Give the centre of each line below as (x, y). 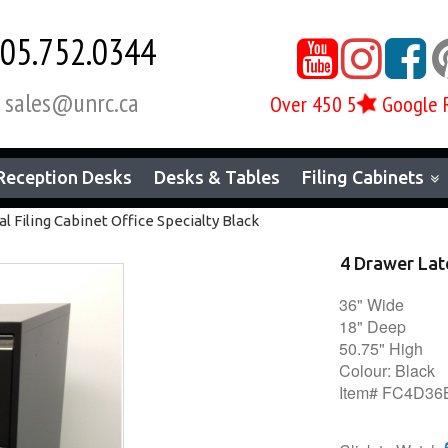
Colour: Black (387, 370)
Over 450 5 (313, 104)
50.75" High (381, 348)
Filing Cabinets (363, 177)
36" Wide (373, 304)
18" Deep (372, 326)
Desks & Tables (217, 177)
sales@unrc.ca (71, 102)
